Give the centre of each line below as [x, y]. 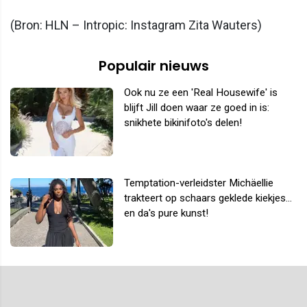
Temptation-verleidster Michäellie [199, 183]
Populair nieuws [153, 65]
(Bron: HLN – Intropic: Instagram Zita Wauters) [136, 25]
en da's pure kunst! [166, 213]
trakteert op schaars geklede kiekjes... [208, 198]
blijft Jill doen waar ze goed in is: [197, 107]
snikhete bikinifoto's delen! [183, 122]
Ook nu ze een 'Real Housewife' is [201, 92]
